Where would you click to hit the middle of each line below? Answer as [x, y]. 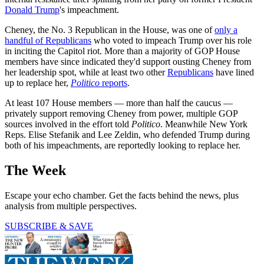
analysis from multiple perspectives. [71, 206]
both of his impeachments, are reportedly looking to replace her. [123, 146]
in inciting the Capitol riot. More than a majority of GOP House [122, 51]
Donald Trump [32, 10]
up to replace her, [38, 83]
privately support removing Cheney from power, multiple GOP [121, 114]
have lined [234, 72]
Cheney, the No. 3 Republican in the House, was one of [110, 30]
